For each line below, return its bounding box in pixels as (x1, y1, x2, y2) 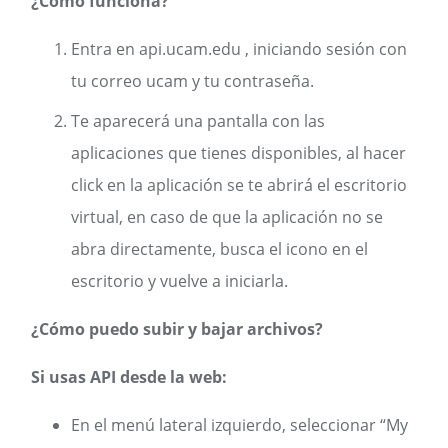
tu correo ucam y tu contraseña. (71, 70, 318, 92)
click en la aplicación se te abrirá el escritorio (71, 174, 407, 196)
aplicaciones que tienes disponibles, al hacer (71, 142, 406, 164)
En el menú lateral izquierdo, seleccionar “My (71, 414, 408, 436)
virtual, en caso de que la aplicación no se (71, 206, 383, 228)
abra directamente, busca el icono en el (71, 238, 368, 260)
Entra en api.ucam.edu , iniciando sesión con (71, 38, 407, 60)
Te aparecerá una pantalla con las (71, 110, 325, 132)
